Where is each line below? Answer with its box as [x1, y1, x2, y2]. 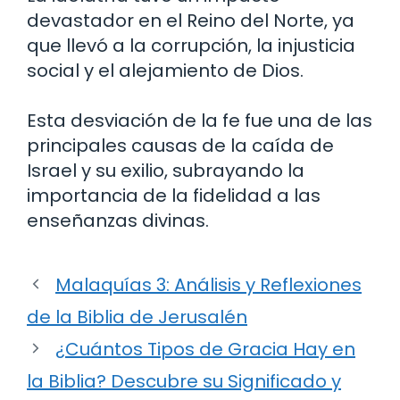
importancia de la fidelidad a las [27, 182, 321, 208]
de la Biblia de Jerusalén [27, 304, 247, 329]
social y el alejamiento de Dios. [27, 57, 304, 83]
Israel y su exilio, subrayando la [27, 157, 304, 183]
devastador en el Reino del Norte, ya [27, 7, 354, 33]
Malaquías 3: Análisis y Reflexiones [55, 271, 362, 297]
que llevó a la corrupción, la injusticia [27, 32, 355, 58]
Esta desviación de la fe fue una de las [27, 107, 372, 133]
